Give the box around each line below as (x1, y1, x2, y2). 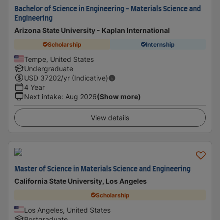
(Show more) (97, 92, 141, 101)
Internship (146, 40, 175, 48)
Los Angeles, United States (24, 206, 110, 214)
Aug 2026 (65, 92, 97, 101)
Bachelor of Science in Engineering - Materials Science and (14, 6, 201, 13)
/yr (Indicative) (61, 74, 108, 82)
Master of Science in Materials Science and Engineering (14, 166, 191, 173)
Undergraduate (24, 64, 73, 73)
